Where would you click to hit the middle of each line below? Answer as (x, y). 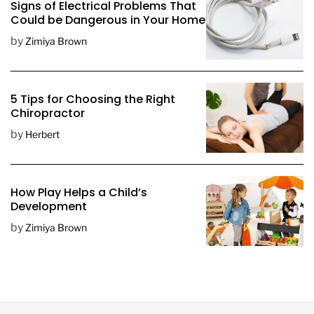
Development (49, 206)
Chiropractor (48, 113)
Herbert (42, 134)
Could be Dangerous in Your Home (108, 20)
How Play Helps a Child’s (79, 192)
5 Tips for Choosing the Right (93, 99)
